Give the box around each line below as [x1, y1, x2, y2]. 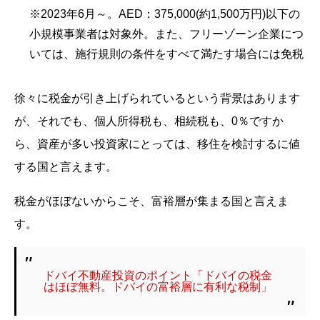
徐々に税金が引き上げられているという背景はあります [14, 92, 300, 105]
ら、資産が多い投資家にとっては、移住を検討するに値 [14, 138, 300, 151]
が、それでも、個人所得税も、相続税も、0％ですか [14, 115, 284, 128]
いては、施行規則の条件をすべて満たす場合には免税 [29, 48, 304, 61]
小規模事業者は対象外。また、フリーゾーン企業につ [29, 28, 304, 41]
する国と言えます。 [14, 161, 117, 174]
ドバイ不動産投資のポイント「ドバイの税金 [44, 269, 273, 282]
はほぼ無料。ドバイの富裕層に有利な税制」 [44, 281, 273, 294]
